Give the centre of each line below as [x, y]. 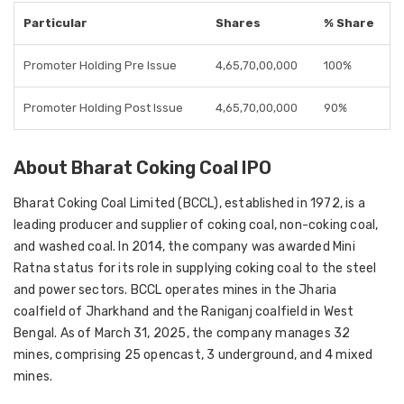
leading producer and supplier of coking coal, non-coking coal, [196, 225]
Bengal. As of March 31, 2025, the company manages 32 [182, 333]
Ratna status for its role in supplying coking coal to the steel [195, 268]
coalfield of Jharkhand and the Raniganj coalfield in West [184, 312]
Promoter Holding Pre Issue [100, 65]
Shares [238, 23]
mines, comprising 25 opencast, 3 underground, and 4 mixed [193, 355]
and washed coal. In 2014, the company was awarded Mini [184, 247]
